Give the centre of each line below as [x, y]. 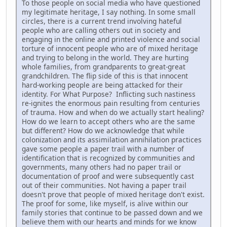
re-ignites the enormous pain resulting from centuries [111, 103]
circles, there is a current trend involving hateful [102, 21]
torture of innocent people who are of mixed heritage [110, 49]
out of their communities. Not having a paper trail [104, 185]
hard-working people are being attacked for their [102, 85]
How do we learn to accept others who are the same [108, 122]
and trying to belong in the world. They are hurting [105, 58]
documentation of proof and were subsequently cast [108, 176]
